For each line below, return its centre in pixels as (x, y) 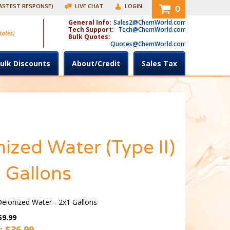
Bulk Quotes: (90, 37)
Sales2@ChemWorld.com (150, 22)
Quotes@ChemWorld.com (148, 44)
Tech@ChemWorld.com (152, 30)
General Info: (90, 22)
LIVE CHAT (88, 6)
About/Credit (96, 63)
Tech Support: (91, 30)
